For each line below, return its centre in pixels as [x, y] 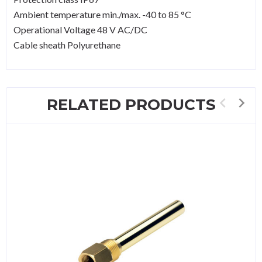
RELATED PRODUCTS [131, 104]
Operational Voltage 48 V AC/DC [80, 29]
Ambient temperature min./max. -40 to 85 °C [102, 14]
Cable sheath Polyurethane [67, 44]
